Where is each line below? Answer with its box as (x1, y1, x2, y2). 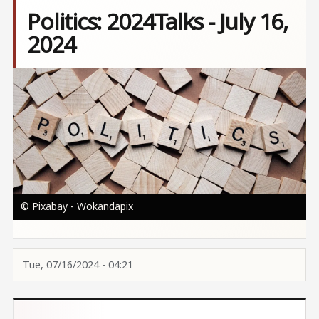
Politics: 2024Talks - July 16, (27, 6, 288, 37)
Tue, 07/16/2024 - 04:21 (22, 257, 133, 271)
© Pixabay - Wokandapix (20, 199, 133, 213)
